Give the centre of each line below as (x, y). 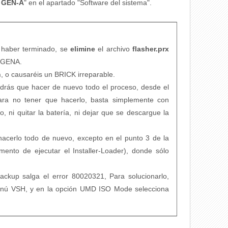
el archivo (115, 49)
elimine (84, 49)
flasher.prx (151, 49)
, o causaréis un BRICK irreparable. (58, 74)
